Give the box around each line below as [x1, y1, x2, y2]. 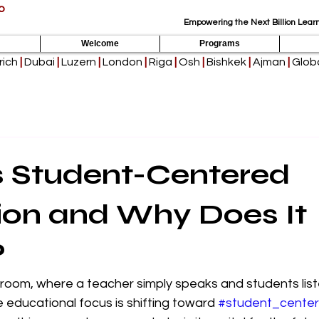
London [102, 56, 142, 68]
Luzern [61, 56, 96, 68]
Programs [199, 38, 240, 48]
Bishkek [206, 56, 246, 68]
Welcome [81, 38, 119, 48]
